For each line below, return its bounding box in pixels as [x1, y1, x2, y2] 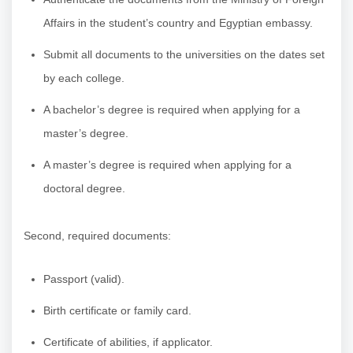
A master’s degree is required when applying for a [43, 158, 292, 171]
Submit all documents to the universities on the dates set [43, 47, 325, 61]
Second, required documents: [24, 229, 171, 242]
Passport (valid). [43, 272, 124, 285]
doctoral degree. [43, 181, 125, 195]
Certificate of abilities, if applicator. [43, 335, 213, 348]
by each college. [43, 71, 124, 84]
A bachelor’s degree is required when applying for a [43, 102, 300, 116]
